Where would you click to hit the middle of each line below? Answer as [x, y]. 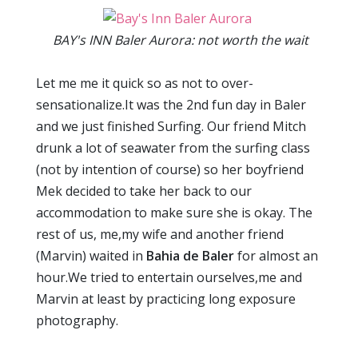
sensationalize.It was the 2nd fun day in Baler [171, 105]
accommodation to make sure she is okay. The [174, 213]
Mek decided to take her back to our [144, 191]
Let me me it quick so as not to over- [145, 84]
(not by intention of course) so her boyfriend [170, 170]
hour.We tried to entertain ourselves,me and [169, 278]
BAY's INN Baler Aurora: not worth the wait [181, 40]
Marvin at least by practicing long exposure [166, 299]
